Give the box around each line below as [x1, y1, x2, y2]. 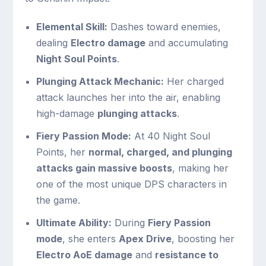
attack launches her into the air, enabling [36, 91, 220, 104]
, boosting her [171, 233, 235, 245]
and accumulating [145, 36, 228, 49]
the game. [36, 194, 80, 207]
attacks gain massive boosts [36, 162, 172, 175]
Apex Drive [118, 233, 172, 245]
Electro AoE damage [36, 249, 132, 261]
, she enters [62, 233, 119, 245]
